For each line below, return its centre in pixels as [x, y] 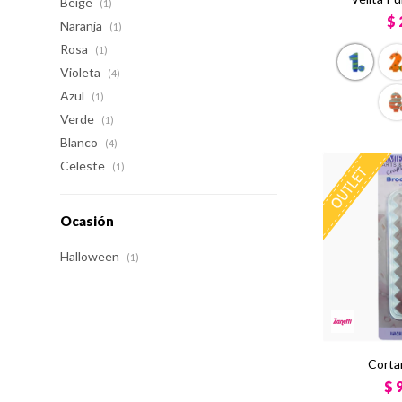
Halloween [92, 256]
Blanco [81, 142]
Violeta [82, 72]
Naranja [83, 26]
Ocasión [87, 221]
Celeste [84, 166]
